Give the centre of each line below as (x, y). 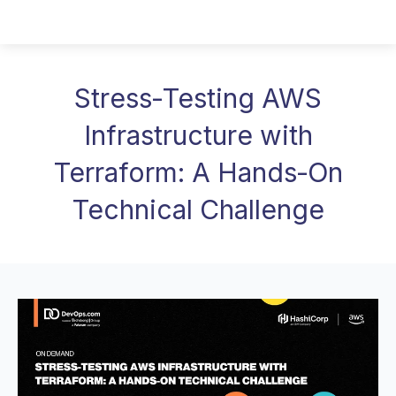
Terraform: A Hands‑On (198, 172)
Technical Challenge (198, 209)
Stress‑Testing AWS (198, 98)
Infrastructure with (198, 135)
